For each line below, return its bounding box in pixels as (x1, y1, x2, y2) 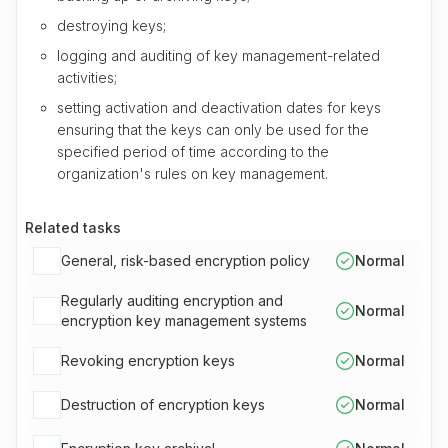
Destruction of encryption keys (61, 396, 265, 413)
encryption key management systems (61, 312, 307, 329)
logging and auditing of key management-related (57, 47, 380, 64)
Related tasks (25, 219, 121, 236)
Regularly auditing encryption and (61, 292, 283, 309)
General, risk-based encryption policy (61, 252, 310, 269)
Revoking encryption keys (61, 352, 235, 369)
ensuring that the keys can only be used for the (57, 121, 369, 138)
